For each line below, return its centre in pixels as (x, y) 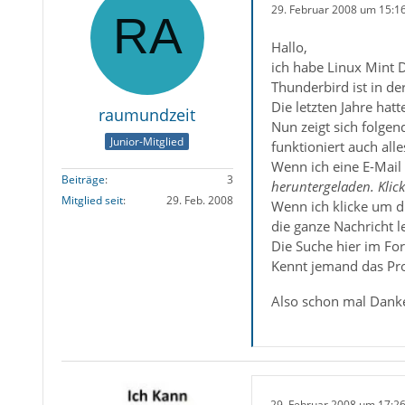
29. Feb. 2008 (199, 201)
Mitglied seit (92, 201)
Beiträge (83, 180)
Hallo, (289, 47)
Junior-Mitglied (147, 142)
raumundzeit (147, 115)
